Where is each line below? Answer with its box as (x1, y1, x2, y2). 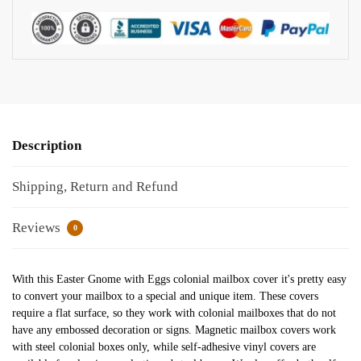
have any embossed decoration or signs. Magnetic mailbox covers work (12, 324, 336, 337)
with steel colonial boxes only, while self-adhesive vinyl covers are (12, 341, 316, 354)
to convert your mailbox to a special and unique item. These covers (12, 290, 318, 303)
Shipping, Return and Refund (12, 179, 178, 195)
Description (12, 138, 81, 154)
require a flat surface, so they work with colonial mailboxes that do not (12, 307, 336, 320)
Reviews (12, 220, 64, 236)
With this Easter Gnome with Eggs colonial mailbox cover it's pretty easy (12, 273, 346, 286)
